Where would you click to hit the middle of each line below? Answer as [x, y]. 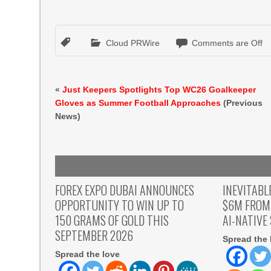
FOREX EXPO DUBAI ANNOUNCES [125, 190]
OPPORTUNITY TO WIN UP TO [120, 205]
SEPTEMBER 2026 [94, 235]
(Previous [242, 103]
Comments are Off [227, 43]
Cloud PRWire [133, 43]
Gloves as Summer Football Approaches [138, 103]
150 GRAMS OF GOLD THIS [112, 220]
